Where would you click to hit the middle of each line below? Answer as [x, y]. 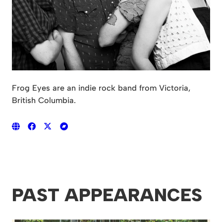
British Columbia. [44, 100]
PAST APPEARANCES [107, 195]
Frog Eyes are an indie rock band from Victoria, [101, 88]
